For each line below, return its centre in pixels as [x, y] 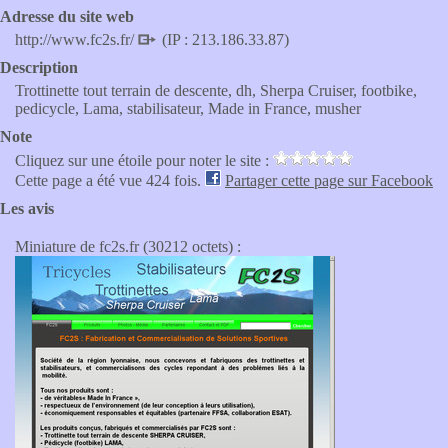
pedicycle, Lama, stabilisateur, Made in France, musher [188, 108]
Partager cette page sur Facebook [329, 180]
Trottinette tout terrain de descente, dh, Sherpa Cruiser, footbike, [216, 90]
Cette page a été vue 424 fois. [110, 180]
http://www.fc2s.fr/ [76, 39]
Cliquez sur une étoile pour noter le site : [144, 160]
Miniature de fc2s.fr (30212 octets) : [128, 246]
